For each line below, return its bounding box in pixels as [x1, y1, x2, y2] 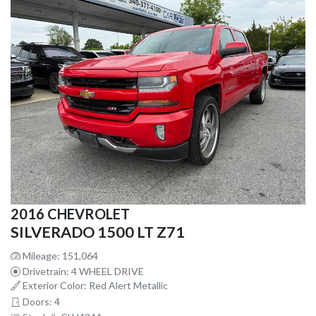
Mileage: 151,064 [20, 249, 98, 262]
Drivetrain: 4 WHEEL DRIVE [20, 265, 144, 277]
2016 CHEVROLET [11, 205, 130, 222]
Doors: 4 [20, 295, 60, 308]
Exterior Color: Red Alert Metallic [20, 279, 168, 291]
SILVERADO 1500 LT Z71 [11, 222, 185, 241]
